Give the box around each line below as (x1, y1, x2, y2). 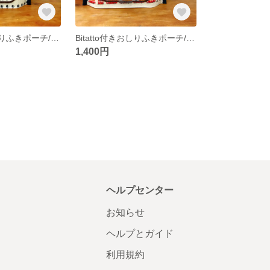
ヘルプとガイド (105, 228, 174, 239)
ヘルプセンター (105, 184, 174, 195)
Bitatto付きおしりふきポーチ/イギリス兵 (51, 33, 60, 43)
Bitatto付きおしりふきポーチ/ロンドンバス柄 (186, 33, 195, 43)
